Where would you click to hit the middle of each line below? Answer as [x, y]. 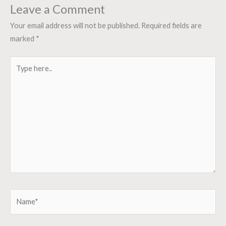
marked [23, 38]
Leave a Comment [58, 9]
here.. [19, 75]
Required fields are [172, 25]
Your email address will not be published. [75, 25]
